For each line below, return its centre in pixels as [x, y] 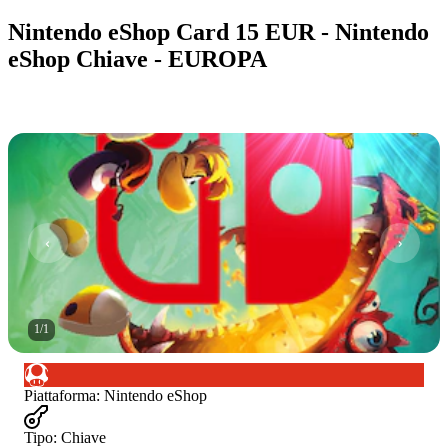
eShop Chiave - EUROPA [137, 58]
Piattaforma [60, 395]
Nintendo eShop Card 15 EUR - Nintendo [218, 31]
